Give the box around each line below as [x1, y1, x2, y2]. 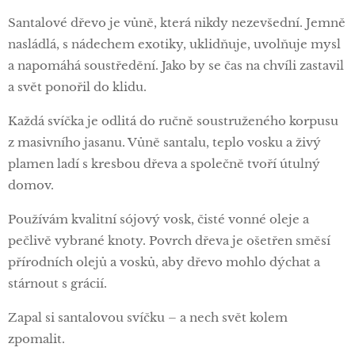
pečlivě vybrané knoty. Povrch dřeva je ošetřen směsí [8, 233, 330, 248]
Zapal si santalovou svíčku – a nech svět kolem [8, 310, 288, 325]
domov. [8, 177, 54, 193]
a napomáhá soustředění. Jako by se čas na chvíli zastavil [8, 58, 344, 73]
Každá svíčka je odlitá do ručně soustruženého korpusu [8, 113, 338, 128]
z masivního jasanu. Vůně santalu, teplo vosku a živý [8, 135, 321, 150]
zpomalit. [8, 331, 65, 346]
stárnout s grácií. [8, 276, 107, 291]
